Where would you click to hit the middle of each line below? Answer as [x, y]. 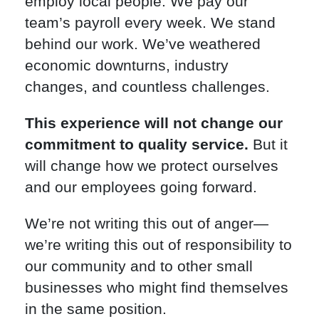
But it [268, 144]
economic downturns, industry [127, 65]
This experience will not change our [154, 122]
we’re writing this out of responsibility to [158, 244]
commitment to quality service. [137, 144]
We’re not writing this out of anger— [147, 223]
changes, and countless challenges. [147, 87]
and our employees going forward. [141, 187]
